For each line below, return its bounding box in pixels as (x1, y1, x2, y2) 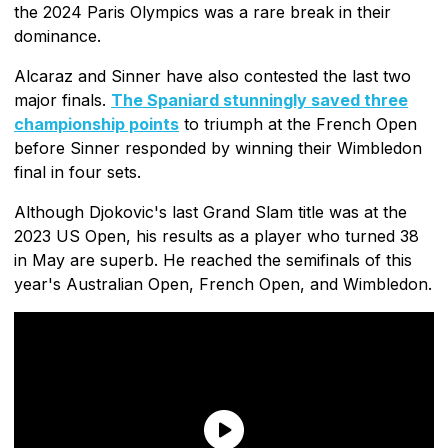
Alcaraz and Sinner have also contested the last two (14, 65, 411, 86)
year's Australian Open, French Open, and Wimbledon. (14, 273, 432, 294)
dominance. (14, 25, 101, 46)
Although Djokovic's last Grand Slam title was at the (14, 201, 407, 222)
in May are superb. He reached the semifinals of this (14, 249, 412, 270)
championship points (14, 113, 179, 134)
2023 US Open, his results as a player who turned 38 (14, 225, 419, 246)
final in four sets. (14, 161, 141, 182)
